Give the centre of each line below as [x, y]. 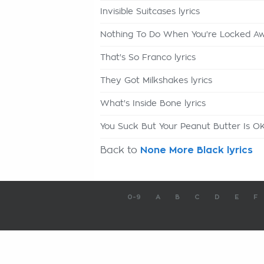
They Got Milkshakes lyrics [156, 81]
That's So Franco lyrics [148, 58]
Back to [120, 150]
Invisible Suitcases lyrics [150, 12]
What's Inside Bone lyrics [153, 104]
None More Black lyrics [197, 150]
